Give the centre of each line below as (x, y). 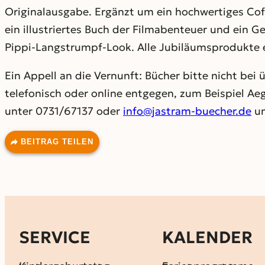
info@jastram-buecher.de (187, 111)
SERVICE (55, 237)
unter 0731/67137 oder (64, 111)
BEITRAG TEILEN (57, 141)
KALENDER (207, 237)
